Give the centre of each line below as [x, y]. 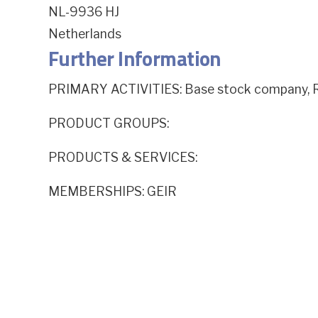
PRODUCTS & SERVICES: [122, 157]
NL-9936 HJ [83, 12]
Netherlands [84, 33]
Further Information [135, 59]
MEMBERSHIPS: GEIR [112, 191]
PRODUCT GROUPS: [108, 123]
